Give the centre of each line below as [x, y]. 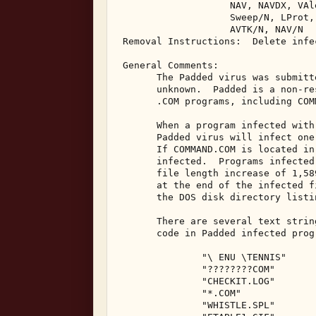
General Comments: [171, 65]
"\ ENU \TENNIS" [205, 257]
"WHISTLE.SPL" [199, 305]
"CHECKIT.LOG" [199, 281]
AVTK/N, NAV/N [213, 29]
